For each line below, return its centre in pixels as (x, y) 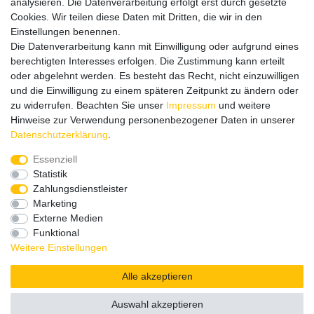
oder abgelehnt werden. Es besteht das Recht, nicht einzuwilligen (155, 76)
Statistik (50, 174)
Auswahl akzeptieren (157, 304)
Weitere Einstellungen (59, 247)
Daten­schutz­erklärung (59, 135)
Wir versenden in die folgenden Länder (157, 59)
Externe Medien (68, 218)
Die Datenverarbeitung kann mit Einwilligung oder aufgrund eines (155, 46)
